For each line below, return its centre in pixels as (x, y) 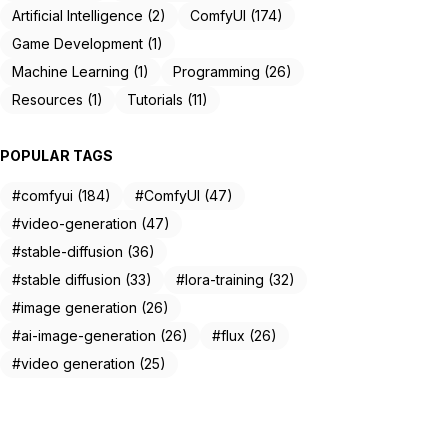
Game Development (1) (87, 43)
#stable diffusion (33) (82, 279)
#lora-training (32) (235, 279)
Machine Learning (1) (80, 71)
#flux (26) (244, 335)
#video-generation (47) (91, 223)
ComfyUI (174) (236, 15)
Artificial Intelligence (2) (89, 15)
